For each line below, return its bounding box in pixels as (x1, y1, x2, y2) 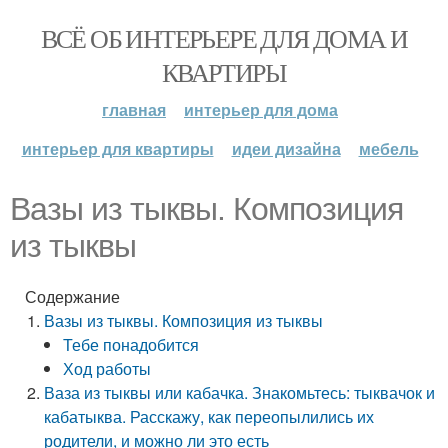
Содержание (25, 285, 120, 308)
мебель (358, 137, 419, 160)
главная (102, 98, 166, 121)
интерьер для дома (184, 98, 338, 121)
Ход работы (63, 357, 152, 380)
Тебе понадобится (63, 333, 200, 356)
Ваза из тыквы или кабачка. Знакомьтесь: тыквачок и (44, 381, 436, 404)
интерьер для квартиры (21, 137, 214, 160)
